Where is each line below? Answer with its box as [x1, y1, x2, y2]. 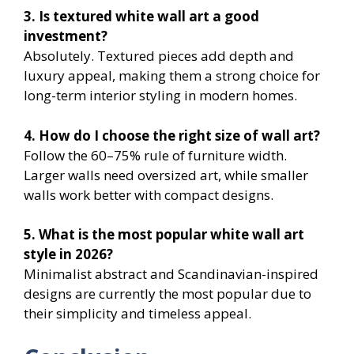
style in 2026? [24, 245, 113, 264]
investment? [24, 27, 107, 46]
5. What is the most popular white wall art [24, 225, 304, 244]
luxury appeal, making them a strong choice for [24, 66, 320, 85]
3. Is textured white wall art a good [24, 7, 259, 26]
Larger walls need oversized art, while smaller [24, 165, 308, 184]
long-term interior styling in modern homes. [24, 86, 297, 105]
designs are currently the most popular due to [24, 284, 311, 303]
